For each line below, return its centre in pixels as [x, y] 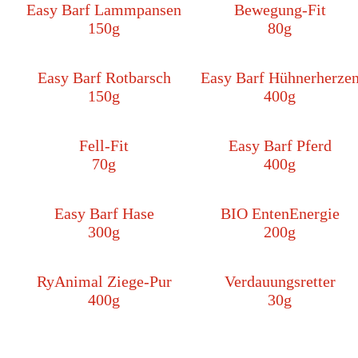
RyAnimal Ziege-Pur [104, 282]
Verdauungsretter [280, 282]
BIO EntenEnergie [280, 214]
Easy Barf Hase [104, 214]
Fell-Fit [104, 146]
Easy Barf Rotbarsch [104, 78]
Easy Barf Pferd [280, 146]
